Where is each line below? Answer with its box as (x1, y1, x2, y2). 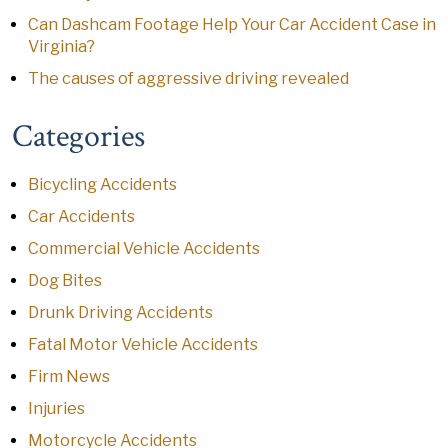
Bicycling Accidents (28, 175, 177, 194)
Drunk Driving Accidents (28, 303, 213, 322)
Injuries (28, 399, 85, 418)
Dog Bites (28, 271, 102, 290)
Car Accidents (28, 207, 135, 226)
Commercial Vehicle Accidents (28, 239, 260, 258)
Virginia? (28, 37, 95, 56)
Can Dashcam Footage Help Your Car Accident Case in (28, 15, 436, 34)
